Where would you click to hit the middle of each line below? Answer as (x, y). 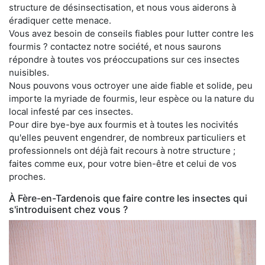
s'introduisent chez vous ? (68, 209)
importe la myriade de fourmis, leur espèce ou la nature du (132, 98)
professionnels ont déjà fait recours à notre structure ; (122, 150)
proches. (27, 176)
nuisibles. (29, 72)
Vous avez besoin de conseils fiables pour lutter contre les (131, 33)
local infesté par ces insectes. (71, 111)
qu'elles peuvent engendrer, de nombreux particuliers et (127, 137)
